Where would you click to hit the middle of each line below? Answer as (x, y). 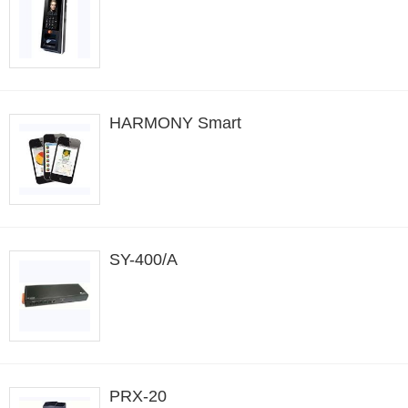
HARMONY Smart (175, 123)
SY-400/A (143, 260)
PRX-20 (138, 396)
